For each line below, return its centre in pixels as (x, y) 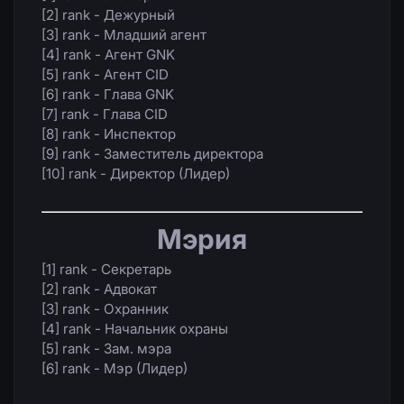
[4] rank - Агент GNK (108, 55)
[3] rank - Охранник (105, 309)
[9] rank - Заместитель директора (152, 154)
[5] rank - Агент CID (105, 75)
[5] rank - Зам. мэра (106, 349)
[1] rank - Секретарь (106, 270)
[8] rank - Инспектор (109, 134)
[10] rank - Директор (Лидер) (136, 174)
